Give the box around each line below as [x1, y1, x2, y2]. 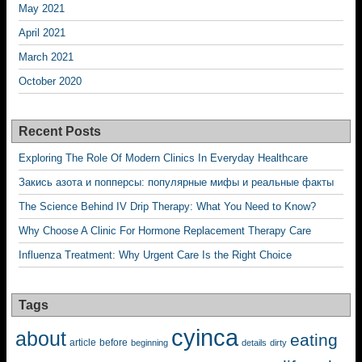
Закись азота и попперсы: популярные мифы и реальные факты [19, 176, 334, 188]
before [99, 337, 128, 348]
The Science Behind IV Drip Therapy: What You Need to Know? [19, 200, 316, 213]
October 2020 [19, 75, 82, 87]
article [69, 338, 96, 347]
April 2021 [19, 27, 65, 39]
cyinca [171, 324, 238, 351]
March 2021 [19, 51, 74, 63]
